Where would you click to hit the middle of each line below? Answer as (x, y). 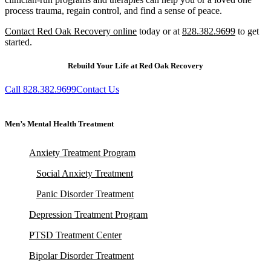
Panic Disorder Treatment (85, 194)
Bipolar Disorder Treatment (81, 255)
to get (247, 31)
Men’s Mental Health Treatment (59, 124)
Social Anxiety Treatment (85, 173)
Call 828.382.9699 (41, 90)
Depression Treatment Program (88, 214)
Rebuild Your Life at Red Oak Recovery (135, 66)
